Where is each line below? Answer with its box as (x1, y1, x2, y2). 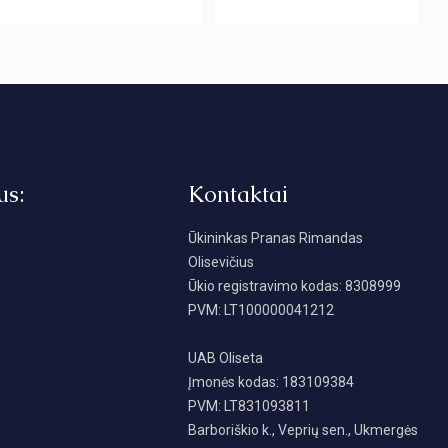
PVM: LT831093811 (188, 398, 311, 415)
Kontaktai (188, 180, 289, 210)
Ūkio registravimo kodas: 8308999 (188, 278, 402, 295)
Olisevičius (188, 254, 255, 271)
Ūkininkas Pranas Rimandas (188, 230, 364, 247)
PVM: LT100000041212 (188, 302, 335, 319)
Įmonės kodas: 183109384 (188, 374, 355, 391)
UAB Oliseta (188, 350, 264, 367)
